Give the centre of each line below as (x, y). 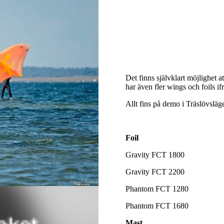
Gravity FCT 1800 (155, 154)
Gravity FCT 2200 (155, 171)
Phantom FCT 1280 (157, 188)
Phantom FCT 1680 (157, 205)
